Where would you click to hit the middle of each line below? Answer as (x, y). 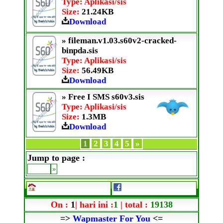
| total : (134, 204)
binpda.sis (80, 50)
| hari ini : (94, 204)
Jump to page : (56, 158)
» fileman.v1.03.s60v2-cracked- (119, 40)
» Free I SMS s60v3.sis (103, 97)
